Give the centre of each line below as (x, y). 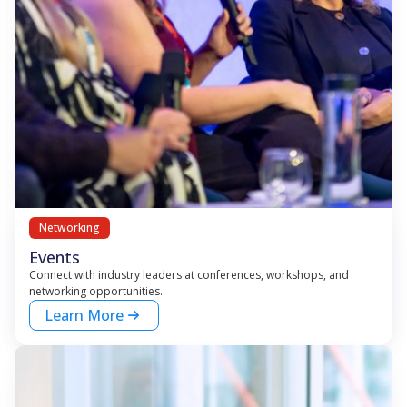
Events (55, 257)
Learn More (84, 315)
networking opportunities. (96, 291)
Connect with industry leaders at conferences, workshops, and (189, 275)
